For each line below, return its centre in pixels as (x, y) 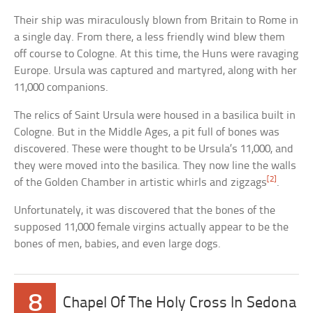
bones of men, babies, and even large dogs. (118, 244)
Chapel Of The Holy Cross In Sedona (180, 303)
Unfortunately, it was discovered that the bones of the (145, 210)
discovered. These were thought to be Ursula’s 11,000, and (154, 149)
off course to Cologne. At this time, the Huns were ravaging (156, 54)
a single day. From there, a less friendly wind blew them (150, 37)
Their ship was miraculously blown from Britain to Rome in (156, 20)
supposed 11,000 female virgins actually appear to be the (152, 227)
